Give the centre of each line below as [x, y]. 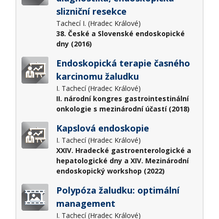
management [87, 203]
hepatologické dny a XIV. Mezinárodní [122, 160]
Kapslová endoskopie [102, 128]
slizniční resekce [91, 11]
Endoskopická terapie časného [123, 63]
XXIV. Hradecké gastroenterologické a [123, 150]
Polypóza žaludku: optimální [118, 190]
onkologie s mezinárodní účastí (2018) [123, 109]
